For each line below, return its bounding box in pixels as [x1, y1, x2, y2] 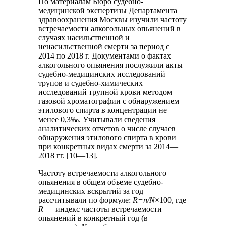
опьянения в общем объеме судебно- [38, 177, 164, 186]
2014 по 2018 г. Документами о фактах [38, 51, 172, 60]
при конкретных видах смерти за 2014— [38, 142, 179, 151]
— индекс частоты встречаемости [43, 204, 162, 213]
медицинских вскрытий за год [38, 186, 144, 195]
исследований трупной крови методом [38, 87, 173, 96]
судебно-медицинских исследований [38, 69, 166, 78]
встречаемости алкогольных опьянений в [38, 24, 181, 33]
